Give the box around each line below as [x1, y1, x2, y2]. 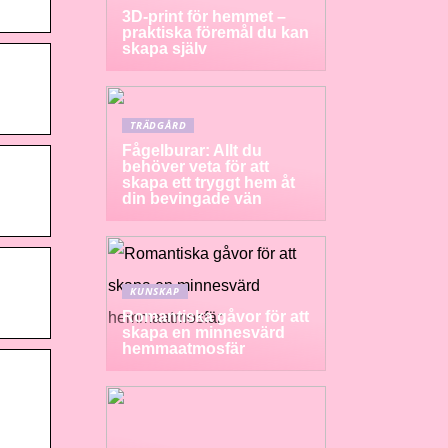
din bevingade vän [122, 190, 262, 207]
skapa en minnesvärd [122, 324, 285, 341]
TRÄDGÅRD [130, 118, 187, 132]
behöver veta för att [122, 158, 269, 175]
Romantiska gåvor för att [122, 308, 309, 325]
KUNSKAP [130, 284, 180, 298]
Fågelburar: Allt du [122, 142, 262, 159]
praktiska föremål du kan [122, 24, 309, 41]
